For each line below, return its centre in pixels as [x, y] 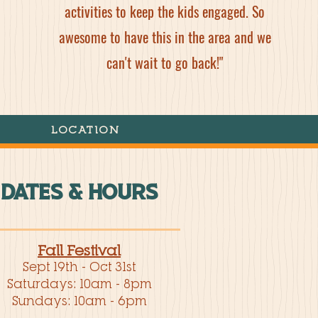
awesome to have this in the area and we [165, 37]
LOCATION [85, 129]
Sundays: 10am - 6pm [79, 301]
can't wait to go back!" [165, 62]
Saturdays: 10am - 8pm [79, 284]
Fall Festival [79, 250]
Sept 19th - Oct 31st [79, 267]
